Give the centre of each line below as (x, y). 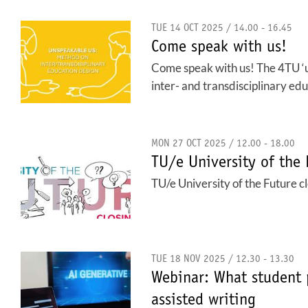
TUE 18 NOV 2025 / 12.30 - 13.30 (223, 260)
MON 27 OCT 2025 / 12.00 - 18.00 (223, 144)
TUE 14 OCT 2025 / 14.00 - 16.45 (222, 29)
